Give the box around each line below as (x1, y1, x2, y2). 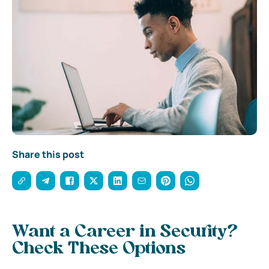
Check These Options (12, 240, 186, 258)
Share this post (12, 147, 84, 161)
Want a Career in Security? (12, 223, 238, 241)
